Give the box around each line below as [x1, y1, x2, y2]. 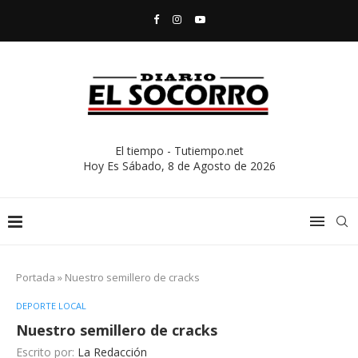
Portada [16, 269, 55, 284]
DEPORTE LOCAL [16, 299, 86, 312]
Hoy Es [82, 157, 122, 173]
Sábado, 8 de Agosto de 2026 [121, 157, 276, 173]
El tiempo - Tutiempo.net [114, 142, 244, 158]
